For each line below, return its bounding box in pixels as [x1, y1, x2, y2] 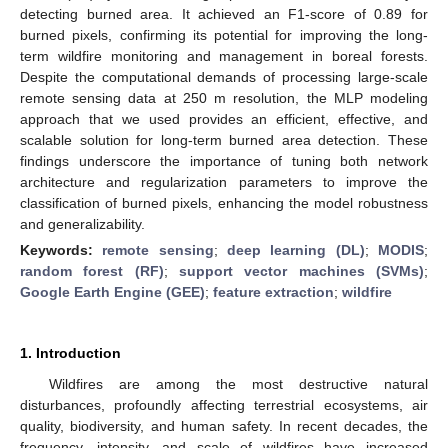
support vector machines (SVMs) [179, 262, 425, 279]
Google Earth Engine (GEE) [20, 283, 205, 300]
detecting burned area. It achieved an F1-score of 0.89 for [20, 5, 428, 22]
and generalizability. [20, 215, 145, 232]
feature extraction [213, 283, 334, 300]
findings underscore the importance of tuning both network [20, 152, 428, 169]
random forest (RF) [20, 262, 164, 279]
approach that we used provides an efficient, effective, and [20, 110, 428, 127]
